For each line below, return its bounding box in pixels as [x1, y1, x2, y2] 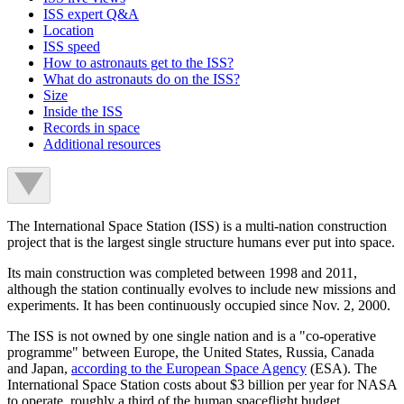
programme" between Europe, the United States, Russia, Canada [7, 344, 374, 360]
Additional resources [43, 135, 161, 151]
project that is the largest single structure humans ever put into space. [7, 234, 395, 250]
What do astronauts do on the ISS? [43, 70, 240, 87]
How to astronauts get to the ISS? [43, 54, 234, 70]
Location [43, 22, 94, 38]
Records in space [43, 119, 140, 135]
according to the [71, 360, 166, 376]
